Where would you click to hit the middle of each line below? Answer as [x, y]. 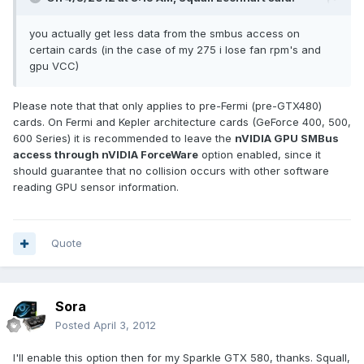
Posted [74, 325]
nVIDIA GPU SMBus [287, 139]
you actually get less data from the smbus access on [165, 34]
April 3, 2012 [125, 325]
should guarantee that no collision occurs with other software [171, 171]
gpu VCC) [54, 66]
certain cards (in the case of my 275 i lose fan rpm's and [175, 50]
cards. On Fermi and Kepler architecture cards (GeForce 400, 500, [182, 122]
